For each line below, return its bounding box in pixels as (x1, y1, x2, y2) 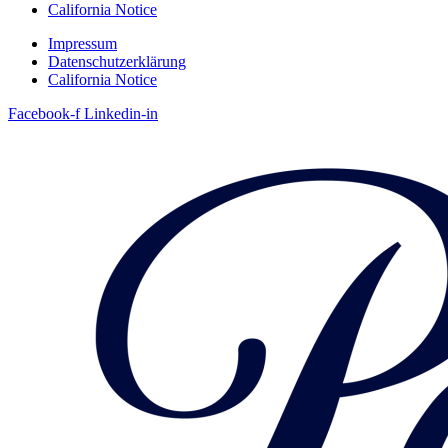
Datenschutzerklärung (48, 53, 186, 71)
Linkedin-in (84, 105, 158, 123)
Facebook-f (8, 105, 80, 123)
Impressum (48, 35, 117, 53)
